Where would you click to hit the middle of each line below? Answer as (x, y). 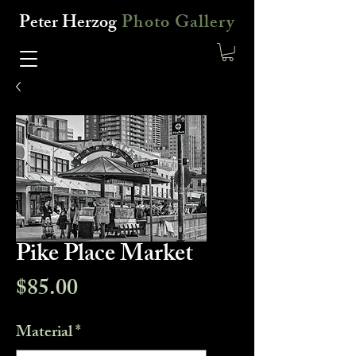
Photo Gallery (178, 24)
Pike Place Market (104, 255)
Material (44, 333)
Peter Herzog (68, 24)
